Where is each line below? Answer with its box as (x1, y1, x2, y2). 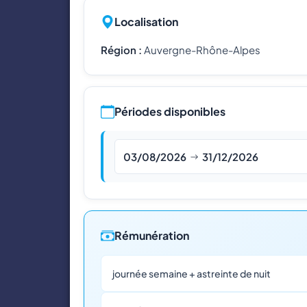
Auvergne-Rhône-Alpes (142, 43, 260, 57)
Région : (101, 43, 142, 57)
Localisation (114, 14, 178, 29)
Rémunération (114, 228, 189, 243)
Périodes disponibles (114, 104, 225, 119)
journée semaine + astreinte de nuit (112, 267, 271, 280)
